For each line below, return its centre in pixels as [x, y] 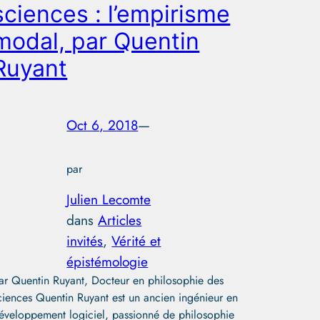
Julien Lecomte [109, 199]
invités [85, 240]
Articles [120, 220]
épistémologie [107, 261]
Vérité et [136, 240]
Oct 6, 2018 [102, 125]
